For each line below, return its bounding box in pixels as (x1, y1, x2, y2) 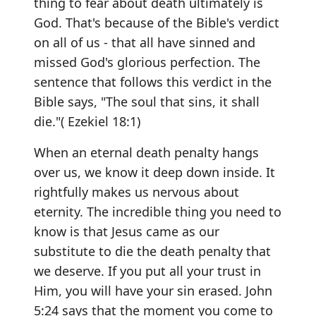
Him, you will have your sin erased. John (34, 282, 272, 299)
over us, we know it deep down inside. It (34, 164, 275, 181)
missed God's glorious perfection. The (34, 54, 260, 71)
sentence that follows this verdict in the (34, 73, 272, 90)
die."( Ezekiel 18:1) (34, 113, 140, 130)
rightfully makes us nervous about (34, 183, 239, 200)
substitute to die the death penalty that (34, 243, 271, 260)
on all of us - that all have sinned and (34, 34, 255, 51)
